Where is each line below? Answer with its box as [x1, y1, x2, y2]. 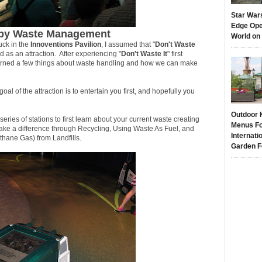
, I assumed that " [101, 40, 155, 49]
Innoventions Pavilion [29, 40, 101, 49]
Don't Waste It [121, 50, 167, 58]
